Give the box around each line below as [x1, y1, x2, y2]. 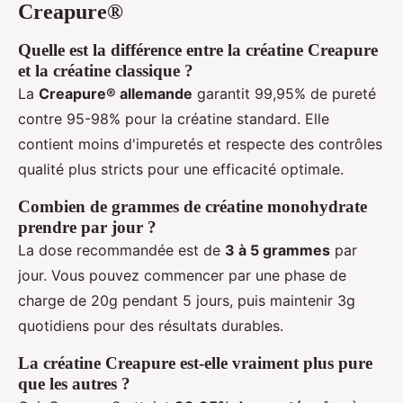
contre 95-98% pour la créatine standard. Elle [18, 109, 329, 128]
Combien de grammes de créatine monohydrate [18, 196, 367, 216]
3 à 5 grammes [225, 240, 330, 259]
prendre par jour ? [18, 217, 157, 237]
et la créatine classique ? [18, 60, 193, 80]
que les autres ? [18, 373, 130, 393]
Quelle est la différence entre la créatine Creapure [18, 40, 378, 59]
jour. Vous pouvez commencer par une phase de [18, 265, 346, 284]
